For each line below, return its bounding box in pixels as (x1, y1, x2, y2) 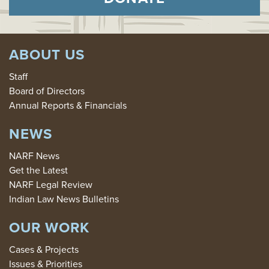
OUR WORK (9, 217, 89, 239)
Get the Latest (9, 163, 68, 178)
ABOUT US (9, 44, 85, 66)
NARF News (9, 149, 59, 163)
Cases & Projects (9, 243, 79, 257)
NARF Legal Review (9, 178, 92, 192)
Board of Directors (9, 84, 85, 98)
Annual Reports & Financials (9, 98, 127, 113)
